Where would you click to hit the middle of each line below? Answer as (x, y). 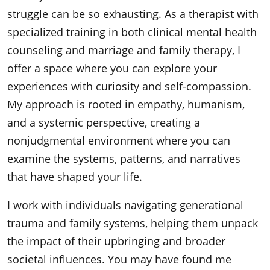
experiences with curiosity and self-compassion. (129, 86)
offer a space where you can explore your (112, 68)
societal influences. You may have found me (119, 259)
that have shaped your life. (75, 177)
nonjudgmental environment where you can (119, 140)
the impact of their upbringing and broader (116, 241)
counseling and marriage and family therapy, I (124, 50)
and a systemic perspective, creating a (104, 122)
